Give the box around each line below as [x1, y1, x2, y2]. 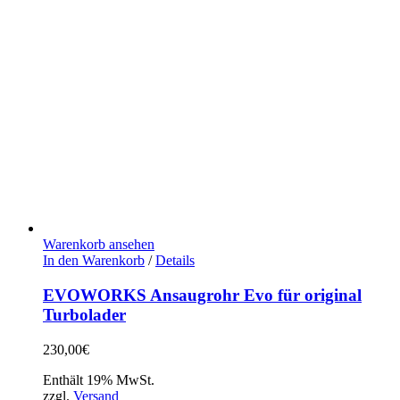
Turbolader [43, 305, 126, 325]
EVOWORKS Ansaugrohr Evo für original [43, 286, 362, 305]
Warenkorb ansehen [43, 237, 154, 253]
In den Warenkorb [43, 253, 145, 269]
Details [155, 253, 195, 269]
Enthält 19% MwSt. [43, 371, 154, 387]
